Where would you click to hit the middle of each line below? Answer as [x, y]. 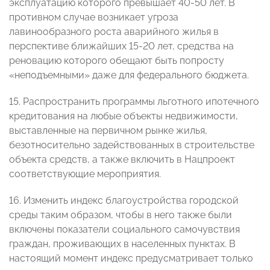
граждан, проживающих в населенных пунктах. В [122, 244]
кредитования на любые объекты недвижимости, [124, 116]
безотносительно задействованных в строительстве [132, 145]
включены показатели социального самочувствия [124, 230]
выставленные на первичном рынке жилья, [108, 131]
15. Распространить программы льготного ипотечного [134, 102]
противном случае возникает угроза [94, 17]
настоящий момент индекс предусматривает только [131, 259]
